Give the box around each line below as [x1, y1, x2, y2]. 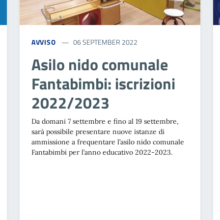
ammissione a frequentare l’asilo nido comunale [31, 137, 184, 147]
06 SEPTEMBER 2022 [73, 37, 138, 48]
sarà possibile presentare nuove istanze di [31, 127, 165, 137]
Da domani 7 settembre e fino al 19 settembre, [31, 117, 179, 126]
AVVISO [31, 37, 56, 48]
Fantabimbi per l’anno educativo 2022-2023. [31, 148, 172, 157]
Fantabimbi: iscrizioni [31, 72, 175, 96]
